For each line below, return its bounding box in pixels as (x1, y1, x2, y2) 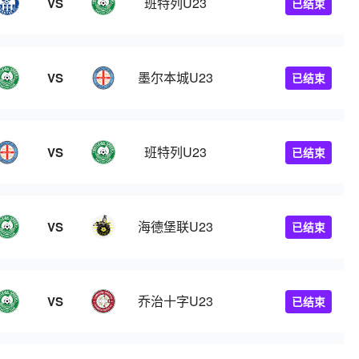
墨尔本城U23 (138, 68, 213, 87)
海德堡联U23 (138, 217, 213, 236)
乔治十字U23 (138, 292, 213, 310)
